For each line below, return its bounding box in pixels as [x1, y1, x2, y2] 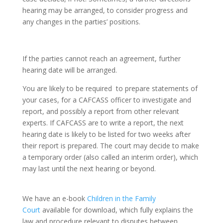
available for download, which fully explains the [40, 205, 193, 215]
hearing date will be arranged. [22, 65, 117, 75]
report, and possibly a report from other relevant [22, 106, 179, 116]
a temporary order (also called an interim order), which [22, 152, 198, 162]
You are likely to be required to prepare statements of [22, 83, 198, 93]
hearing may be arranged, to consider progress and [22, 5, 188, 15]
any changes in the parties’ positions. [22, 16, 140, 26]
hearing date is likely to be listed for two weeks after [22, 129, 191, 139]
